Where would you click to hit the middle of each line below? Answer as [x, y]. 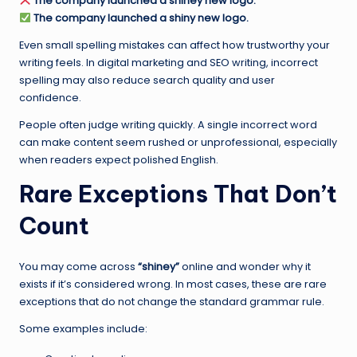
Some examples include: [83, 329]
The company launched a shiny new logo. [141, 18]
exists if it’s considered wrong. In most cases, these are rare [173, 284]
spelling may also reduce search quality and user [147, 80]
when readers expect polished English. [119, 160]
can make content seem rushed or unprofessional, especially [178, 143]
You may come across [78, 267]
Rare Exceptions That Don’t [178, 194]
